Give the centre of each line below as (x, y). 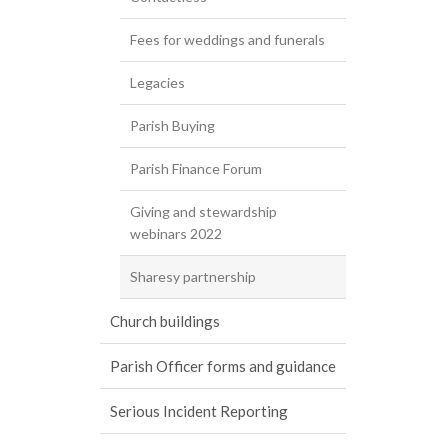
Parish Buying (172, 125)
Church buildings (165, 321)
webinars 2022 (176, 233)
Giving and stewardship (203, 211)
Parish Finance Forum (196, 168)
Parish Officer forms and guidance (223, 366)
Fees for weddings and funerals (227, 39)
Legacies (157, 82)
